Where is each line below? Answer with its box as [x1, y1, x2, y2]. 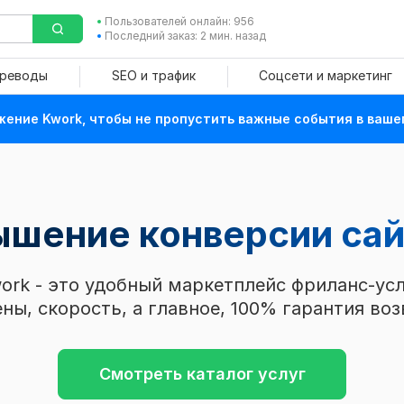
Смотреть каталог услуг [98, 364, 306, 383]
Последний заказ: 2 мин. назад [104, 29, 266, 42]
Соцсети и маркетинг [258, 68, 392, 83]
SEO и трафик [111, 68, 196, 83]
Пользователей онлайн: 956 [104, 14, 254, 28]
